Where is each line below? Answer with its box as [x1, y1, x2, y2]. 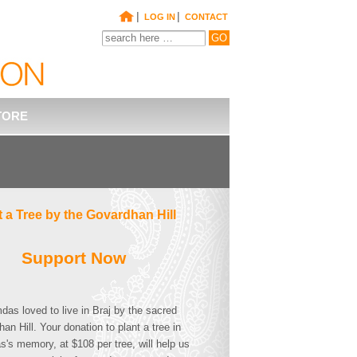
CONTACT [185, 12, 228, 22]
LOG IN [144, 12, 175, 22]
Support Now [21, 249, 126, 268]
